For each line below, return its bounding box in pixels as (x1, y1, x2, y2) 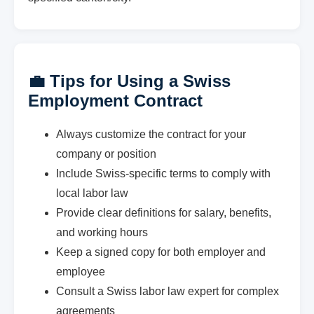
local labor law (56, 186, 128, 199)
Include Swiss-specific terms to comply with (56, 167, 271, 179)
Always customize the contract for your (56, 128, 246, 140)
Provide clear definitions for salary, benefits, (56, 206, 271, 219)
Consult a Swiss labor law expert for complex (56, 285, 279, 297)
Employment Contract (28, 90, 203, 110)
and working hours (56, 226, 148, 238)
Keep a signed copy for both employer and (56, 245, 266, 258)
